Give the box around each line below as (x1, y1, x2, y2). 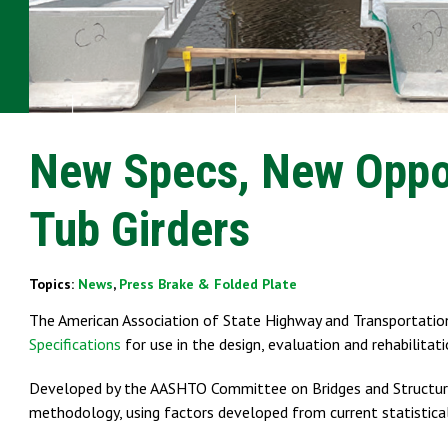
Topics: (29, 274, 78, 293)
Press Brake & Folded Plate (119, 274, 297, 293)
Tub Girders (29, 200, 250, 258)
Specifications (29, 333, 121, 354)
